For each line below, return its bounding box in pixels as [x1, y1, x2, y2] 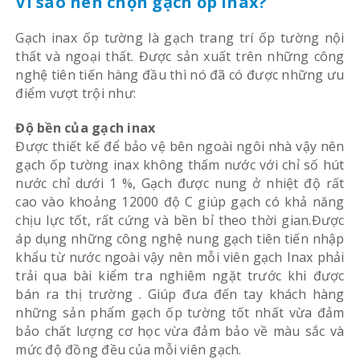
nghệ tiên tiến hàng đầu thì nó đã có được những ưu [15, 65, 345, 84]
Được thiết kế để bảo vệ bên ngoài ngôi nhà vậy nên [15, 137, 345, 155]
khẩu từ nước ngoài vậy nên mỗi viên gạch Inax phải [15, 247, 345, 266]
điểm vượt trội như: [15, 84, 137, 102]
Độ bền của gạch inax [15, 118, 156, 137]
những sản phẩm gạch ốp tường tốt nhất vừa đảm [15, 303, 345, 321]
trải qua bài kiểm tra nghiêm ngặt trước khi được [15, 266, 345, 284]
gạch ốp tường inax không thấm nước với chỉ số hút [15, 155, 345, 174]
